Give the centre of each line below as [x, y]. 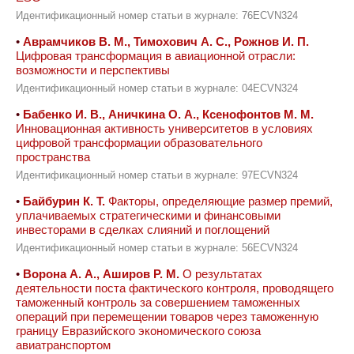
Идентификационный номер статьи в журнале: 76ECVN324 [157, 16]
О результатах [221, 274]
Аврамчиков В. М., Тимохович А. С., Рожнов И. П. [166, 41]
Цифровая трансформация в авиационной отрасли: [156, 56]
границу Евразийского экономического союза [138, 331]
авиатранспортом [63, 345]
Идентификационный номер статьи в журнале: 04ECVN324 [157, 88]
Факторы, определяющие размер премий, [219, 201]
